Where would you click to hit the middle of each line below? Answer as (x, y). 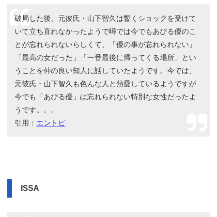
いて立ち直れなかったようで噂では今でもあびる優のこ (105, 31)
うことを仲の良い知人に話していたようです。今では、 (105, 70)
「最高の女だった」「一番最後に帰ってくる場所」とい (105, 57)
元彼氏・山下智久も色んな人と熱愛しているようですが (105, 83)
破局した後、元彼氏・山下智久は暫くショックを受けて (105, 18)
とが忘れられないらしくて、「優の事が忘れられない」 (105, 44)
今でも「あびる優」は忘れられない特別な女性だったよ (105, 96)
